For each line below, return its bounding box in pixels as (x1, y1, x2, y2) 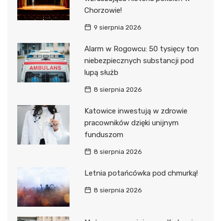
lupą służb (84, 68, 118, 77)
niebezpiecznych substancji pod (84, 56, 194, 66)
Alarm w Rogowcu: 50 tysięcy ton (84, 44, 199, 54)
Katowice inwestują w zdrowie (84, 107, 187, 116)
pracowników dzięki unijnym (84, 118, 179, 128)
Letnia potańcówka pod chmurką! (84, 169, 198, 178)
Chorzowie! (84, 6, 122, 15)
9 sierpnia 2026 (93, 24, 142, 32)
